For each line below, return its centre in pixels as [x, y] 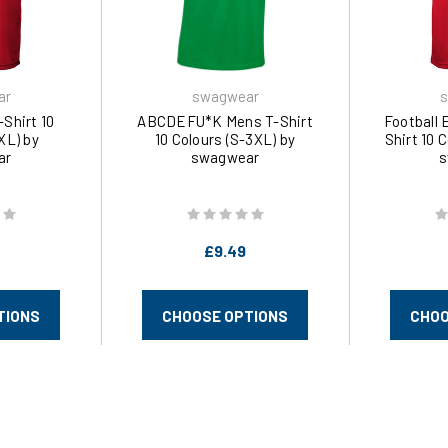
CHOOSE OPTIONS [225, 316]
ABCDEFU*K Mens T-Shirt [225, 120]
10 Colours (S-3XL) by [225, 138]
